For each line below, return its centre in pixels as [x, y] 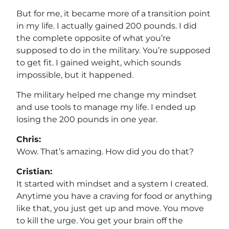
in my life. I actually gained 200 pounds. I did [107, 26]
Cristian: [34, 171]
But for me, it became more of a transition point [113, 13]
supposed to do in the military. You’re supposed [113, 50]
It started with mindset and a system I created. [112, 184]
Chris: [29, 139]
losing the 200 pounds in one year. [87, 119]
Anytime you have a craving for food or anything [114, 196]
